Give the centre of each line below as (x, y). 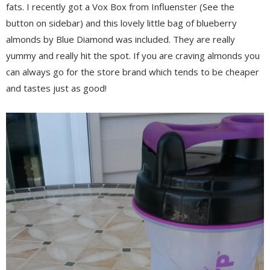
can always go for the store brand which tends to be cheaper (133, 71)
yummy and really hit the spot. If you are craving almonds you (133, 55)
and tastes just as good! (56, 88)
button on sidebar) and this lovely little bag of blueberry (121, 23)
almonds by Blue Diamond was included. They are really (121, 39)
